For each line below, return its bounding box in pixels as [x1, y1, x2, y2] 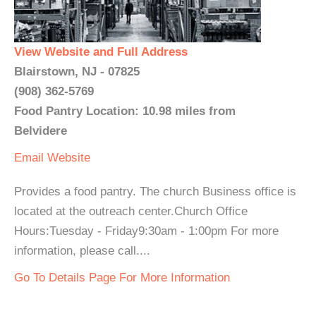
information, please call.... [14, 244, 150, 257]
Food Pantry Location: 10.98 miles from [14, 104, 236, 118]
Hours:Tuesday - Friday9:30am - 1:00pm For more [14, 224, 279, 238]
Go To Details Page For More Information [14, 271, 230, 284]
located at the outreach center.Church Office [14, 205, 248, 218]
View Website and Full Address [14, 45, 188, 59]
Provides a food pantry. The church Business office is [14, 185, 296, 198]
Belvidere [14, 124, 67, 138]
